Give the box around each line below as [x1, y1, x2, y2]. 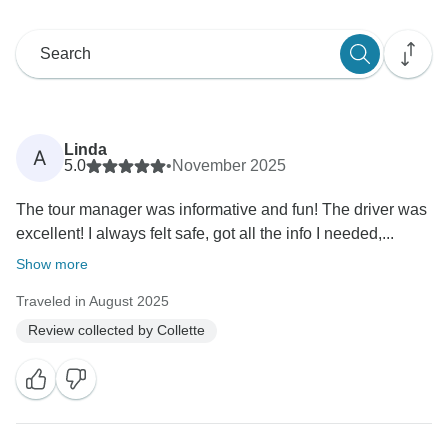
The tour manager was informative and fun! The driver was [16, 200, 427, 218]
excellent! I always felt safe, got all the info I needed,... [16, 224, 394, 242]
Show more [16, 255, 88, 272]
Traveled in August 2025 [16, 292, 169, 309]
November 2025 [172, 156, 286, 174]
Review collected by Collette [28, 322, 205, 339]
